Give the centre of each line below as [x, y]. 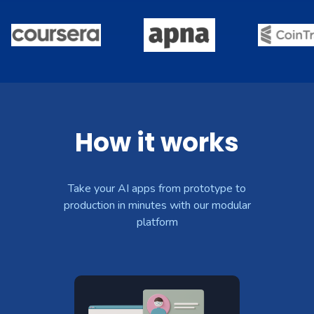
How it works [157, 142]
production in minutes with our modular [157, 205]
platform [157, 222]
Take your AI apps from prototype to [157, 188]
